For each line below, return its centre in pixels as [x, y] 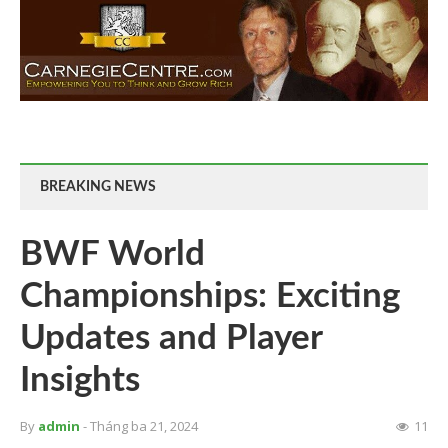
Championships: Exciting [210, 296]
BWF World [112, 254]
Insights [80, 380]
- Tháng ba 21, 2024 [140, 425]
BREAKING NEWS [98, 186]
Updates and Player [171, 338]
